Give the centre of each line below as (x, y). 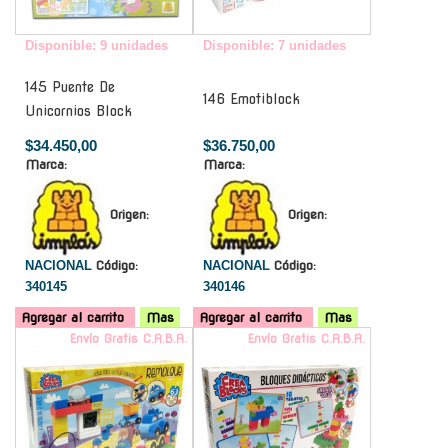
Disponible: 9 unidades (96, 45)
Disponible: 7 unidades (274, 45)
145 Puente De (70, 86)
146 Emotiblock (251, 98)
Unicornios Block (78, 110)
